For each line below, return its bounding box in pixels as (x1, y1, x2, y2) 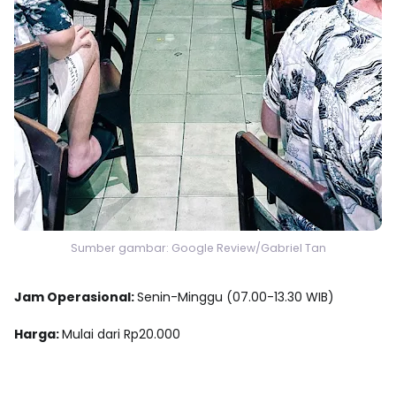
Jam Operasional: (14, 287, 137, 306)
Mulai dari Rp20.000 (62, 324, 180, 343)
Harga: (14, 324, 62, 343)
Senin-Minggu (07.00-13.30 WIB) (137, 287, 334, 306)
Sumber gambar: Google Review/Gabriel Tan (70, 240, 326, 255)
